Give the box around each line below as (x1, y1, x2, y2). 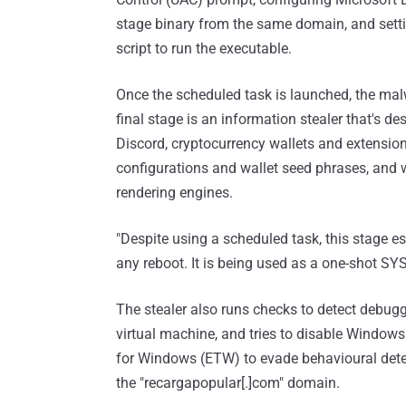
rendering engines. (116, 184, 233, 202)
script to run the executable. (116, 40, 292, 58)
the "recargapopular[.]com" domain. (116, 374, 340, 392)
